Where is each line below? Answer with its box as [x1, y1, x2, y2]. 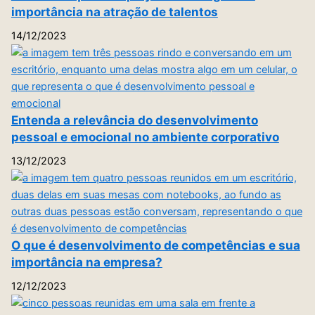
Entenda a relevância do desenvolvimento [11, 112, 258, 127]
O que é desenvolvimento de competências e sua [11, 237, 300, 252]
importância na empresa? [11, 254, 162, 269]
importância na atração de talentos [11, 4, 218, 19]
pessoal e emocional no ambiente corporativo [11, 129, 279, 144]
